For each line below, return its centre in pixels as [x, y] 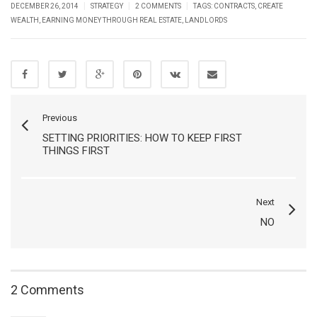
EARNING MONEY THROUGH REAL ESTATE [112, 20]
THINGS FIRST [76, 151]
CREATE [270, 6]
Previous [60, 118]
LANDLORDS [206, 20]
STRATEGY [107, 6]
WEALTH [25, 20]
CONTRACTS [234, 6]
